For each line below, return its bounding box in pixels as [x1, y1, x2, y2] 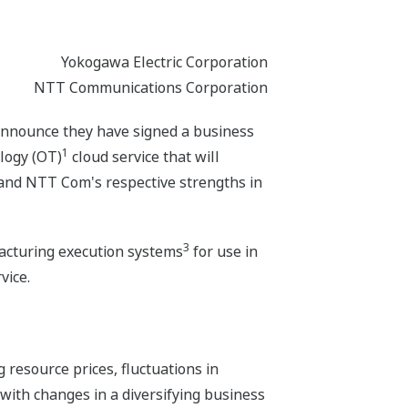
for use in [189, 241, 258, 262]
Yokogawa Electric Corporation [61, 52, 269, 73]
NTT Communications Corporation [34, 77, 269, 98]
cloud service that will [67, 147, 219, 168]
